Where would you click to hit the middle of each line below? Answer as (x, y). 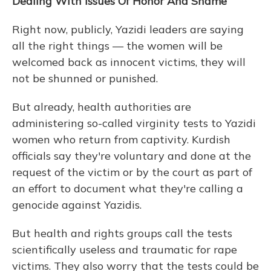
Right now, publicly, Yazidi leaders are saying (128, 29)
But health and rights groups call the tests (122, 233)
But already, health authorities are (102, 107)
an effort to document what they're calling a (128, 188)
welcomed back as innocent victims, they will (129, 62)
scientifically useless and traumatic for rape (125, 250)
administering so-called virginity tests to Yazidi (134, 123)
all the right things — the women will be (117, 46)
